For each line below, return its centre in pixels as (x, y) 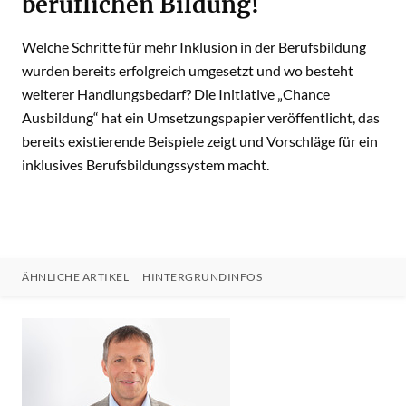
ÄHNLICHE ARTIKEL (75, 277)
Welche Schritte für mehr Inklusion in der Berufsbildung (194, 47)
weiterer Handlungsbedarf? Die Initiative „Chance (176, 94)
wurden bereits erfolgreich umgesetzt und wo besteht (188, 70)
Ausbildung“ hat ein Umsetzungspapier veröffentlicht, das (201, 117)
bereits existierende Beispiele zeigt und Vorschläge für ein (200, 141)
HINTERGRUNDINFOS (202, 277)
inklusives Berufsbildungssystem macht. (145, 164)
